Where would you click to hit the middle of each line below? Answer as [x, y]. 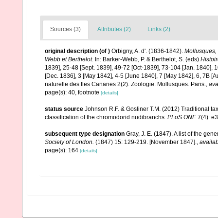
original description [71, 51]
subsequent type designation [85, 134]
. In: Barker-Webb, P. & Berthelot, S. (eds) [146, 59]
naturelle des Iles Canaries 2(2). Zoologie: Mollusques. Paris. [125, 84]
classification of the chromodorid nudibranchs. [106, 117]
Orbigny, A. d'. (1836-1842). [148, 51]
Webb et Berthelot [68, 59]
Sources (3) [65, 29]
